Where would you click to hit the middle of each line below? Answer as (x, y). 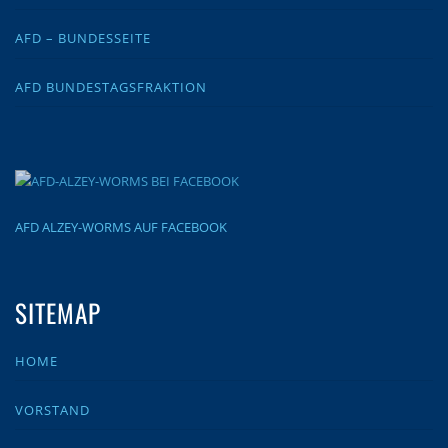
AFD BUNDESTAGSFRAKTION (111, 86)
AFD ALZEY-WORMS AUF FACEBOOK (121, 227)
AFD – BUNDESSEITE (83, 38)
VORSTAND (52, 409)
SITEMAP (58, 313)
